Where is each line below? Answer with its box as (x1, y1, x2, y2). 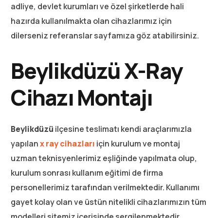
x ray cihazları (40, 138, 95, 149)
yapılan (11, 138, 40, 149)
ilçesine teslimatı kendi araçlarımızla (54, 123, 192, 134)
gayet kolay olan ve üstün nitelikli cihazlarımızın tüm (11, 196, 207, 207)
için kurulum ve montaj (95, 138, 181, 149)
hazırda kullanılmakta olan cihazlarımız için (11, 15, 172, 26)
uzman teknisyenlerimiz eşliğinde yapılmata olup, (11, 152, 198, 163)
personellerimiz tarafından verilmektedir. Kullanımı (11, 182, 200, 193)
